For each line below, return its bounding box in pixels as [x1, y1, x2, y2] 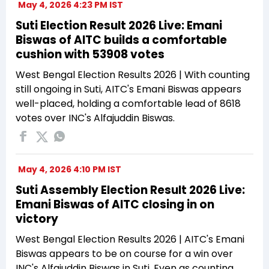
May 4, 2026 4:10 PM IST [18, 163, 121, 175]
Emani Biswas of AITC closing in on [16, 196, 214, 213]
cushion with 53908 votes [16, 46, 165, 62]
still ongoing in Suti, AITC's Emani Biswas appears [16, 82, 241, 96]
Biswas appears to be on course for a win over [16, 246, 233, 261]
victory [16, 210, 58, 227]
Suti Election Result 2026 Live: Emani [16, 17, 222, 34]
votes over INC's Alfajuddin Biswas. [16, 110, 175, 125]
